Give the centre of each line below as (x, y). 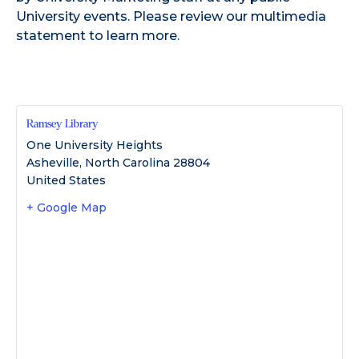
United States (66, 180)
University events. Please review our (133, 16)
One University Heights (95, 145)
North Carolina (127, 162)
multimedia (288, 16)
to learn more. (133, 35)
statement (51, 35)
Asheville (53, 162)
